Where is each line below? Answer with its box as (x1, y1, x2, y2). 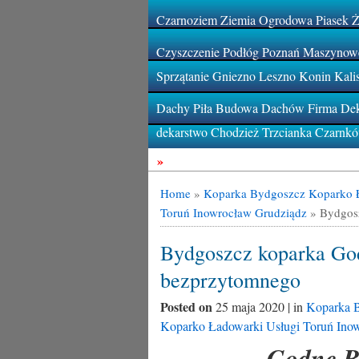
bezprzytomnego (159, 266, 301, 293)
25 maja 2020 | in (215, 298, 306, 315)
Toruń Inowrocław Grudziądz (159, 204, 307, 220)
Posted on (159, 297, 216, 316)
